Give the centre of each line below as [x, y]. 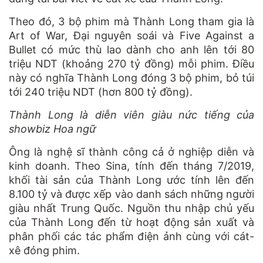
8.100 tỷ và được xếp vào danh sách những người [131, 194]
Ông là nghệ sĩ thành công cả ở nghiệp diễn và [131, 151]
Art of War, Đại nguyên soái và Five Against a [131, 35]
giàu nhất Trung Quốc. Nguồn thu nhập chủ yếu [131, 208]
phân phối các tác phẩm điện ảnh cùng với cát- [131, 236]
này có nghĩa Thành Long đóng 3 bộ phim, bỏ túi [131, 77]
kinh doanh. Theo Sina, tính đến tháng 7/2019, [131, 166]
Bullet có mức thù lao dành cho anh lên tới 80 [131, 49]
